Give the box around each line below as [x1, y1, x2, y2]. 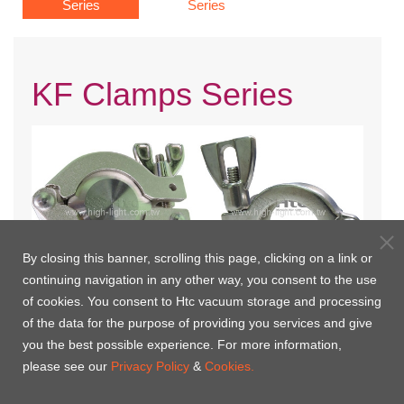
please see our [23, 359, 111, 373]
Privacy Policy [111, 359, 189, 373]
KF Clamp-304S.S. [231, 307, 330, 321]
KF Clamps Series [32, 76, 293, 114]
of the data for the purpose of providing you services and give [23, 316, 372, 330]
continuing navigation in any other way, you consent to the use [23, 272, 377, 287]
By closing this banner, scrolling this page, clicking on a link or [23, 251, 372, 265]
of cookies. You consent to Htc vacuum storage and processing [23, 294, 381, 308]
